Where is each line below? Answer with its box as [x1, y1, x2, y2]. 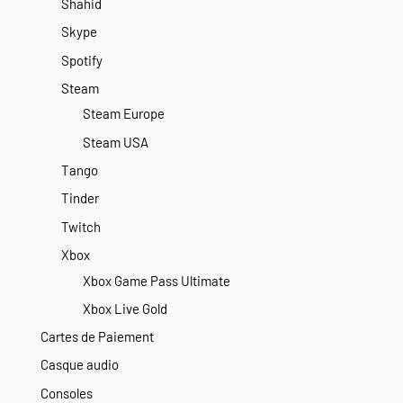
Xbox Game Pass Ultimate [82, 272, 230, 289]
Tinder [61, 190, 100, 207]
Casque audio [40, 356, 119, 373]
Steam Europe [82, 105, 165, 122]
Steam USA [82, 133, 148, 150]
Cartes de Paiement [40, 328, 154, 345]
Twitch [61, 218, 102, 235]
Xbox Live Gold [82, 300, 167, 317]
